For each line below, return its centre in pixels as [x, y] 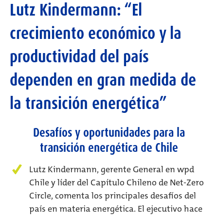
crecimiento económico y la [96, 33]
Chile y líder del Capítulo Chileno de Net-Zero [117, 182]
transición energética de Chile [109, 148]
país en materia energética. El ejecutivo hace [116, 209]
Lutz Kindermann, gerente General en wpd [112, 169]
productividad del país [79, 57]
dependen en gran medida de [103, 80]
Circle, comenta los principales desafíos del [113, 196]
